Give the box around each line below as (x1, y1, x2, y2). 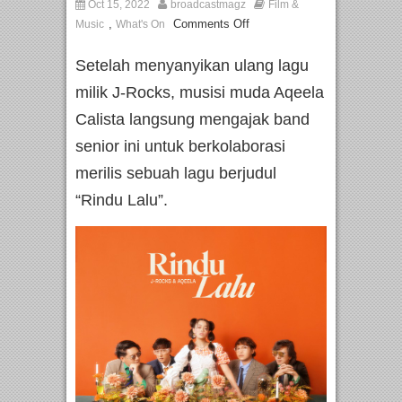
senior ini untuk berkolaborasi (75, 137, 285, 156)
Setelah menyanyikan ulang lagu (75, 57, 309, 75)
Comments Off (173, 17, 249, 31)
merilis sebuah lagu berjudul (75, 164, 276, 183)
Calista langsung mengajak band (75, 110, 310, 129)
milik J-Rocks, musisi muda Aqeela (75, 83, 324, 102)
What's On (116, 18, 165, 31)
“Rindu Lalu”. (75, 191, 168, 210)
